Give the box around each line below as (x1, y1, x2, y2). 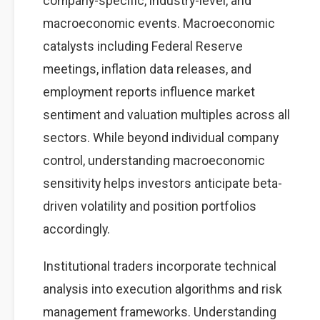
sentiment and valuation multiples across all (43, 107, 290, 122)
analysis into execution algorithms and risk (43, 281, 282, 296)
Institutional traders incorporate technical (43, 259, 276, 274)
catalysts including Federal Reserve (43, 39, 243, 54)
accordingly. (43, 221, 110, 236)
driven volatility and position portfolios (43, 199, 256, 214)
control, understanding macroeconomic (43, 153, 265, 168)
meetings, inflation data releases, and (43, 61, 251, 76)
